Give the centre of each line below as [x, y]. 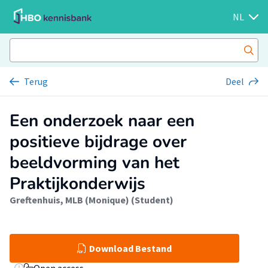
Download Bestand [130, 248]
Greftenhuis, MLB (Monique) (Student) [92, 200]
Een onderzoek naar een [102, 121]
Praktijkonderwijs [77, 184]
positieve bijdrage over [98, 142]
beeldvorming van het [95, 163]
